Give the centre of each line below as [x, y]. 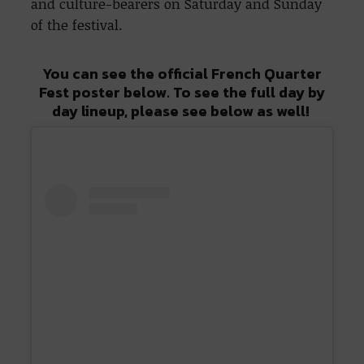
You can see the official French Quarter [182, 73]
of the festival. [77, 24]
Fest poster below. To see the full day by [182, 92]
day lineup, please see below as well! [182, 110]
